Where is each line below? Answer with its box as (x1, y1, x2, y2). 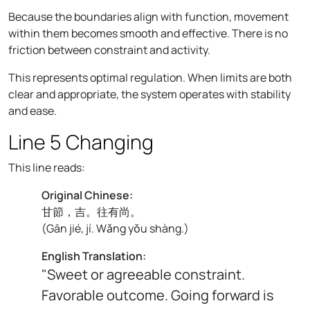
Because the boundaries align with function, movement (8, 8, 289, 24)
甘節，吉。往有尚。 (42, 203, 141, 219)
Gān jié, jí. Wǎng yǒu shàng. (46, 220, 184, 236)
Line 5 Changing (8, 127, 154, 156)
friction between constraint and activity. (8, 42, 210, 57)
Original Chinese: (42, 187, 133, 203)
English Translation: (42, 248, 146, 264)
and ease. (8, 102, 57, 118)
